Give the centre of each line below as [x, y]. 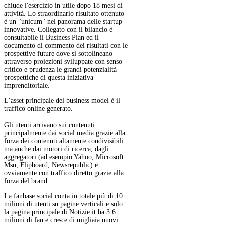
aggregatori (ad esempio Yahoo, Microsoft [64, 157]
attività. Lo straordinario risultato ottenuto [64, 14]
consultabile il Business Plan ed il [51, 38]
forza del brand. [27, 181]
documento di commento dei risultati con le [66, 46]
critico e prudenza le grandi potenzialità [60, 70]
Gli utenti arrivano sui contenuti [49, 125]
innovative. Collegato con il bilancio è [58, 30]
